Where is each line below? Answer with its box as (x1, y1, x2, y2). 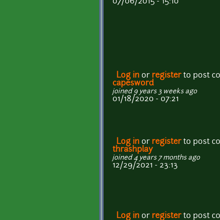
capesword (112, 80, 154, 88)
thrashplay (112, 146, 153, 154)
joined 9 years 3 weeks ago (112, 88, 197, 95)
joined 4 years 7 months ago (112, 155, 200, 162)
